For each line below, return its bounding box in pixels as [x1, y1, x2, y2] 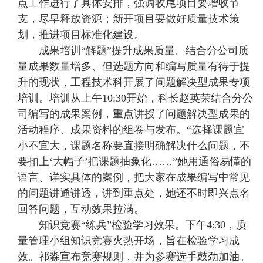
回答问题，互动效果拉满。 [18, 203, 144, 215]
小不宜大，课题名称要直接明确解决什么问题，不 [18, 140, 250, 152]
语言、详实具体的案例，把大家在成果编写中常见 [18, 171, 250, 184]
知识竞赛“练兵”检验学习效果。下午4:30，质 [18, 219, 247, 231]
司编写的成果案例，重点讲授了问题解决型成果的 [18, 108, 250, 120]
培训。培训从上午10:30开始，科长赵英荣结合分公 [18, 92, 253, 104]
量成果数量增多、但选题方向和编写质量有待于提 [18, 60, 250, 73]
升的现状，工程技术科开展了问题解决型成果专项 [18, 76, 250, 89]
